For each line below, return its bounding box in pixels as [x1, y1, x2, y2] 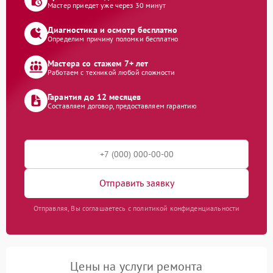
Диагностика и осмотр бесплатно [48, 24, 178, 36]
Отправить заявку [99, 177, 174, 190]
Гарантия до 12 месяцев [48, 91, 141, 103]
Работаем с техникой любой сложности [48, 68, 175, 77]
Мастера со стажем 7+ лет [48, 58, 149, 69]
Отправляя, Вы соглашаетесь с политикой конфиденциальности [33, 203, 240, 213]
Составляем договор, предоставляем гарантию [48, 101, 197, 111]
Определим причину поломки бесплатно [48, 34, 179, 44]
